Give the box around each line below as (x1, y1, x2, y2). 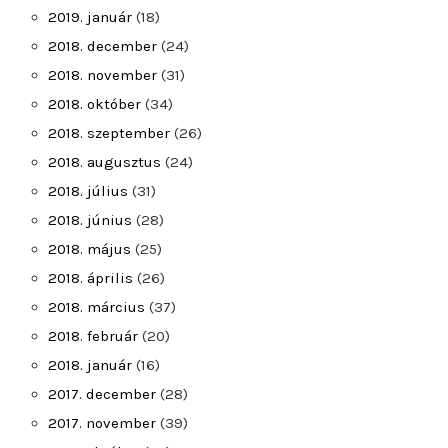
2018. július (48, 182, 128, 200)
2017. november (48, 414, 156, 432)
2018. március (48, 298, 145, 316)
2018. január (48, 356, 132, 374)
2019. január (48, 8, 132, 26)
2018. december (48, 37, 157, 55)
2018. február (48, 327, 138, 345)
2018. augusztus (48, 153, 161, 171)
